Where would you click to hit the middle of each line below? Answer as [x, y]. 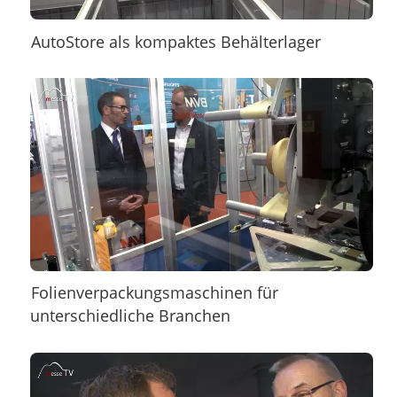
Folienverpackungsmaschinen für [155, 293]
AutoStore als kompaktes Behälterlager [176, 41]
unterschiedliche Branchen [130, 316]
